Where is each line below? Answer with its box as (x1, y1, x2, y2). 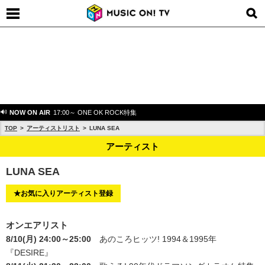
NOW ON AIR (8, 109, 50, 116)
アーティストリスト (27, 125, 80, 131)
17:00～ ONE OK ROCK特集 (53, 109, 137, 116)
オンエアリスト (6, 220, 68, 230)
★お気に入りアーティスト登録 (14, 189, 113, 198)
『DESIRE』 (6, 248, 53, 257)
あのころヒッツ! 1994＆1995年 (99, 234, 216, 244)
